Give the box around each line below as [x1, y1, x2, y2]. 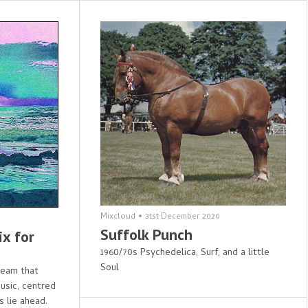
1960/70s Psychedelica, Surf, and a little [100, 245, 269, 262]
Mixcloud [100, 210, 135, 225]
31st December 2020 [144, 210, 220, 225]
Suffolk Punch [100, 225, 192, 245]
